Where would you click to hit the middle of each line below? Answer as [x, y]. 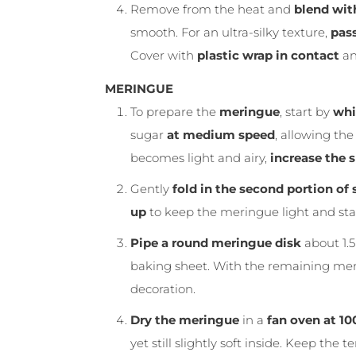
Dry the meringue [185, 319]
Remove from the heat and [212, 10]
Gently [151, 188]
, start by [306, 111]
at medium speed [221, 134]
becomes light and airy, [200, 157]
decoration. [163, 288]
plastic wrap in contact [268, 56]
